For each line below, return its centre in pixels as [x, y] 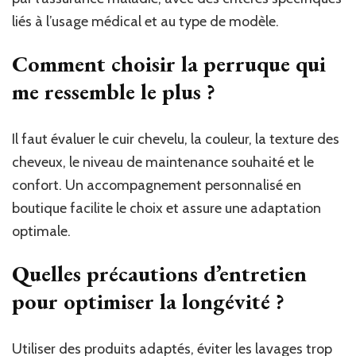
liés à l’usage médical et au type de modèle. [145, 21]
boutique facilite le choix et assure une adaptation [166, 208]
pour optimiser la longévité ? [148, 301]
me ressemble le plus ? [114, 91]
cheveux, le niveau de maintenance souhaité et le [163, 162]
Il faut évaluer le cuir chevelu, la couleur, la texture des [176, 139]
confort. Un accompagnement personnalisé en [157, 185]
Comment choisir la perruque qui [169, 63]
